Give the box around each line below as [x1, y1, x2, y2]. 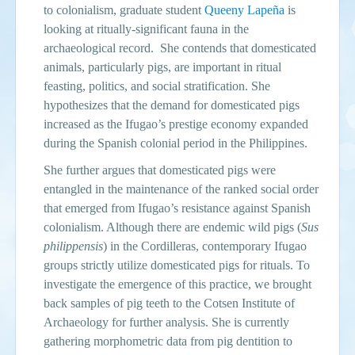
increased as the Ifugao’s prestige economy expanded [44, 116, 308, 131]
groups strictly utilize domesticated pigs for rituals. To [44, 258, 310, 272]
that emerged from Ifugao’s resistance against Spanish [44, 200, 311, 215]
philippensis [44, 239, 103, 253]
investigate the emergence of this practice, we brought [44, 277, 311, 291]
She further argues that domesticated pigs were [44, 162, 276, 177]
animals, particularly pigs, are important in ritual [44, 59, 281, 74]
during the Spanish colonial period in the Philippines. [44, 136, 307, 150]
